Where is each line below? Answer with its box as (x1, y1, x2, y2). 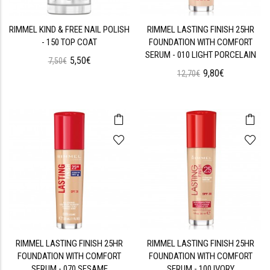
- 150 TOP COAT (42, 37, 97, 48)
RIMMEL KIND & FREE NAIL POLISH (9, 24, 130, 35)
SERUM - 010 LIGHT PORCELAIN (145, 49, 256, 60)
